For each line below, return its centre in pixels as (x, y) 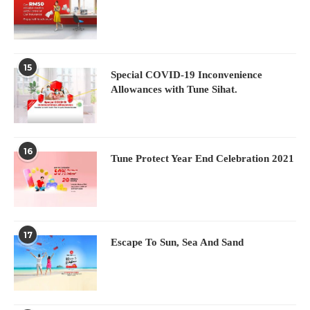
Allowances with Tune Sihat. (174, 89)
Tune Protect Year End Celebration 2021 (202, 158)
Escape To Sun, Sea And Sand (177, 242)
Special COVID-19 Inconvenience (186, 74)
